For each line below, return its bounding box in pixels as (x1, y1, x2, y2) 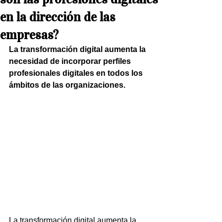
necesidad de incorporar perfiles (9, 57, 133, 65)
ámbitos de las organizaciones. (9, 81, 125, 89)
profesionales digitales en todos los (9, 69, 145, 77)
